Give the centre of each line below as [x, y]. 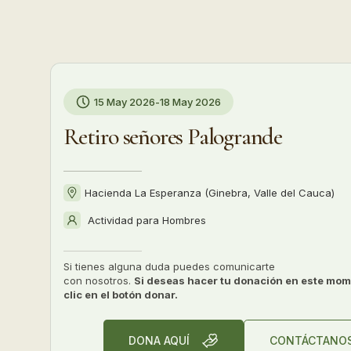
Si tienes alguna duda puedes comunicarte [169, 266]
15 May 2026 [125, 102]
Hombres [184, 220]
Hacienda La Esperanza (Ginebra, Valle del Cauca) [210, 193]
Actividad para [123, 220]
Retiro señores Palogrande [173, 137]
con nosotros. [99, 280]
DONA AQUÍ [159, 341]
